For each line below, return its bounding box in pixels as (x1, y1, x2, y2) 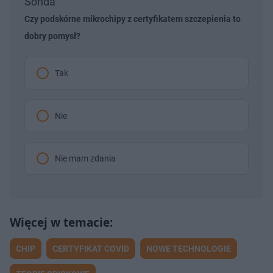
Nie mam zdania (55, 153, 116, 163)
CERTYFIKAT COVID (52, 243, 129, 253)
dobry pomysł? (24, 30, 80, 41)
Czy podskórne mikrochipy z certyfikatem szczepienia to (24, 13, 241, 24)
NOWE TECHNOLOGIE (146, 243, 231, 253)
